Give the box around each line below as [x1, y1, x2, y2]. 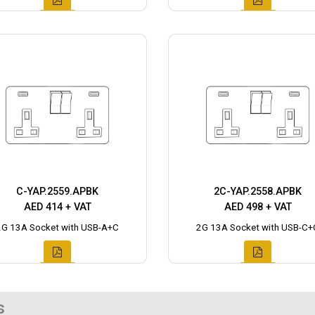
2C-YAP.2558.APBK [214, 186, 302, 198]
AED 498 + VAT [224, 201, 292, 214]
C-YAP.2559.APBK [16, 186, 98, 198]
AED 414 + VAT [23, 201, 91, 214]
